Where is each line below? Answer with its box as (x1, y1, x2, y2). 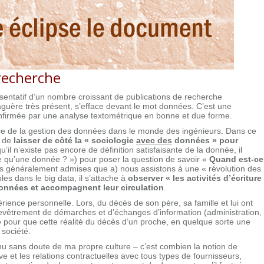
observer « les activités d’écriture (128, 173, 262, 183)
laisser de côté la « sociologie (14, 135, 136, 145)
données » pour (172, 135, 238, 145)
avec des (136, 135, 172, 145)
